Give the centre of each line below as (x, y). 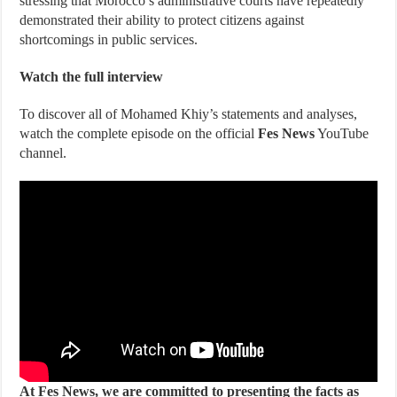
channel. (43, 152)
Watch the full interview (92, 76)
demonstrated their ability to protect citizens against (162, 19)
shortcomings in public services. (109, 39)
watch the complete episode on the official (139, 133)
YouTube (342, 133)
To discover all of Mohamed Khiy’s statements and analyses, (189, 113)
